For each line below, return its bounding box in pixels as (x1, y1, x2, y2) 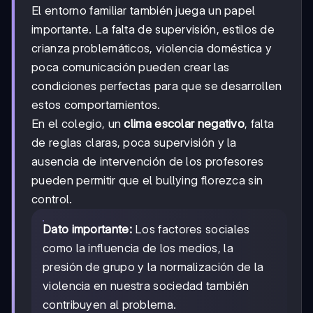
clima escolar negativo (124, 117, 245, 131)
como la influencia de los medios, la (43, 241, 233, 256)
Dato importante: (43, 222, 132, 237)
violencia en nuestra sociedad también (43, 279, 249, 293)
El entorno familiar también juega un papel (31, 3, 256, 18)
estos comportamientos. (31, 98, 161, 112)
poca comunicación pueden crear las (31, 60, 230, 75)
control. (31, 192, 73, 207)
